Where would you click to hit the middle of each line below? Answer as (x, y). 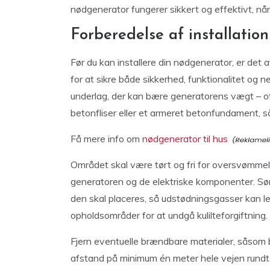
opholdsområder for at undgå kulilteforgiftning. (169, 215)
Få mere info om (106, 139)
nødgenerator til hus (185, 139)
